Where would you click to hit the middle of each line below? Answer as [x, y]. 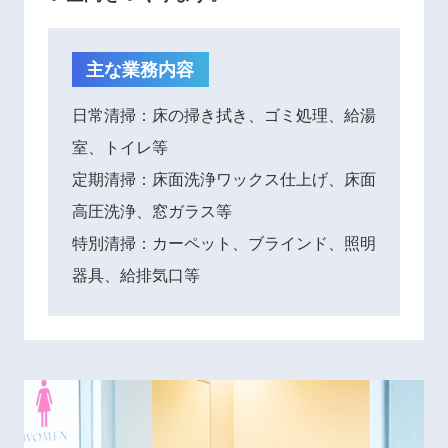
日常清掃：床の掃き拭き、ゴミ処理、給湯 [224, 115]
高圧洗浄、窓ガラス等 [152, 211]
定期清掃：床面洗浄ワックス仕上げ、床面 [224, 179]
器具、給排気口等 [136, 275]
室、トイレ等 [120, 147]
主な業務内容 [140, 69]
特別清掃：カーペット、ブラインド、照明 [224, 243]
